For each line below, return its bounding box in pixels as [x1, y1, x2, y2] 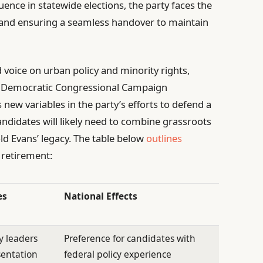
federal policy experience [64, 247, 172, 261]
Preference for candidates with [64, 231, 196, 245]
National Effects [64, 189, 138, 203]
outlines [146, 131, 183, 145]
